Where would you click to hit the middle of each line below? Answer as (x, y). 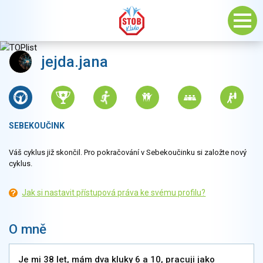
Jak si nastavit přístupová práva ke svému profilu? (114, 193)
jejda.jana (75, 62)
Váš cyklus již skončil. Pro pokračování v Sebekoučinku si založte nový (128, 152)
